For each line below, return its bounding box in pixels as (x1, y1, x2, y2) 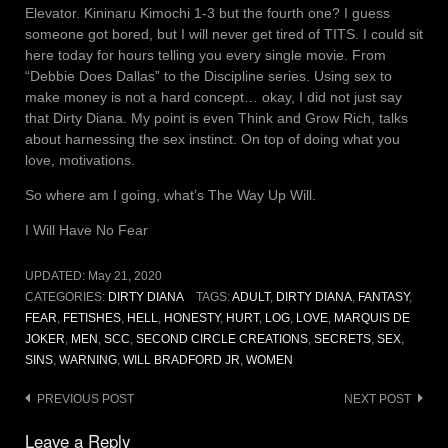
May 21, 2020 (88, 269, 162, 284)
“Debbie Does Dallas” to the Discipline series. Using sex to (25, 68, 392, 85)
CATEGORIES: (25, 290, 108, 305)
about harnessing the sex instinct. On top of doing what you (25, 131, 400, 148)
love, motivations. (25, 152, 135, 169)
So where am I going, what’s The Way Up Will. (25, 187, 316, 204)
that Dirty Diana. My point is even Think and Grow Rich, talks (25, 110, 408, 127)
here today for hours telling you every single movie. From (25, 47, 386, 64)
